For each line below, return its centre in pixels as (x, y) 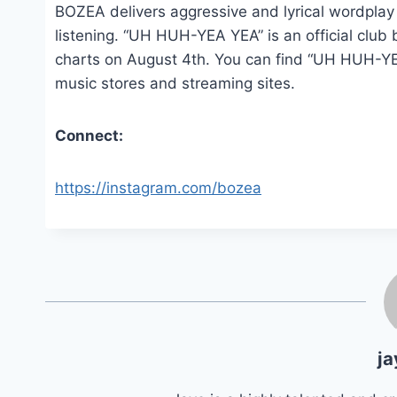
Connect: (89, 136)
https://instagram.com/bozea (158, 188)
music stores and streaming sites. (175, 84)
